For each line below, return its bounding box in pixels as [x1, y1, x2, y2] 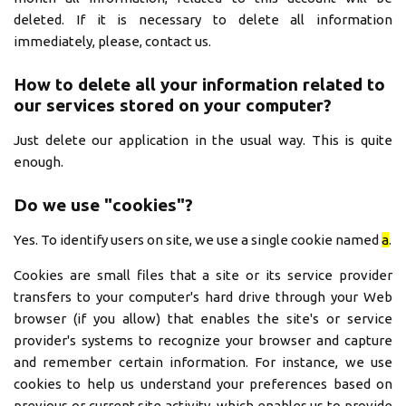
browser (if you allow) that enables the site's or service [14, 311, 392, 326]
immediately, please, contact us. [14, 34, 211, 49]
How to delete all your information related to [14, 74, 385, 94]
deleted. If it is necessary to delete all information [14, 12, 392, 27]
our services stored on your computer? [14, 95, 332, 115]
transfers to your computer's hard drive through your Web [14, 289, 392, 304]
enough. [14, 154, 63, 169]
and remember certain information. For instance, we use [14, 354, 392, 370]
